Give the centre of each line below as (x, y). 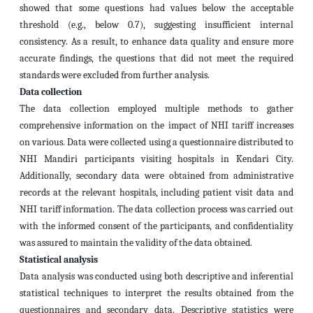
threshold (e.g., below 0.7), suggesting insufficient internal (156, 25)
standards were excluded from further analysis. (115, 75)
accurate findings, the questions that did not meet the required (156, 58)
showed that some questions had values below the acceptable (156, 8)
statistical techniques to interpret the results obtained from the (156, 293)
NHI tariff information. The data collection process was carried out (156, 209)
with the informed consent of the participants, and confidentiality (156, 226)
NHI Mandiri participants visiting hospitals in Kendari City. (156, 159)
